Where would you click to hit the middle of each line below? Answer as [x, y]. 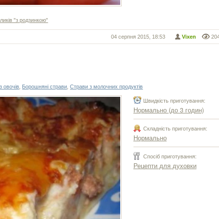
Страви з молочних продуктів [107, 87]
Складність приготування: [175, 128]
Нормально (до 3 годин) [168, 110]
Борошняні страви [45, 87]
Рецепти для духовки [165, 166]
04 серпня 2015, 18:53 [138, 37]
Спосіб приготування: [170, 156]
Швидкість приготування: [174, 100]
